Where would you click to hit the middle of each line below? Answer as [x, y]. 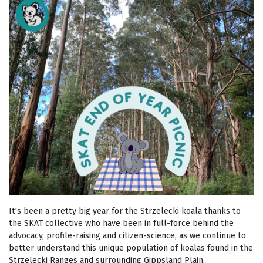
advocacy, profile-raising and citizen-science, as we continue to [127, 236]
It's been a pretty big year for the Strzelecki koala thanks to [125, 211]
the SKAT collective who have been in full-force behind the [121, 224]
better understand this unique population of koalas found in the [131, 248]
